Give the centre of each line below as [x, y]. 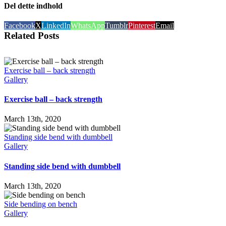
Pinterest [142, 25]
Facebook [20, 25]
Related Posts [32, 35]
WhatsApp [88, 25]
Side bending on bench [41, 204]
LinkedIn [56, 25]
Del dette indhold [33, 6]
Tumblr [117, 25]
